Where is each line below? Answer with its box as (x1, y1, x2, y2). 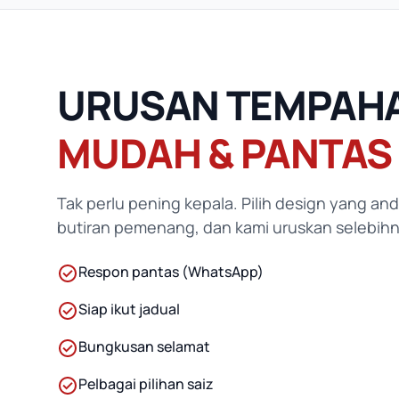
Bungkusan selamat (78, 337, 210, 357)
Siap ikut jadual (78, 299, 180, 320)
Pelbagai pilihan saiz (78, 374, 214, 395)
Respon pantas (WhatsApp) (78, 262, 264, 282)
